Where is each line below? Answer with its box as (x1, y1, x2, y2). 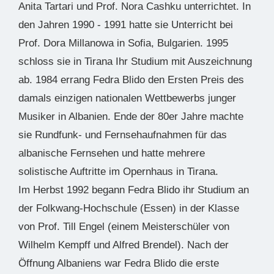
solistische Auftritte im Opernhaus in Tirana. (18, 166, 218, 178)
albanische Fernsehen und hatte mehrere (18, 147, 205, 160)
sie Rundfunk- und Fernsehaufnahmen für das (18, 129, 227, 141)
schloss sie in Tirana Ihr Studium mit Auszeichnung (18, 56, 252, 68)
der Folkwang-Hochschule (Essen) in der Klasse (18, 202, 239, 215)
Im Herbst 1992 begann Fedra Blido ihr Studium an (18, 184, 249, 196)
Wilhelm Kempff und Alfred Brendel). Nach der (18, 239, 229, 251)
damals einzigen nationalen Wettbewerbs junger (18, 92, 236, 105)
